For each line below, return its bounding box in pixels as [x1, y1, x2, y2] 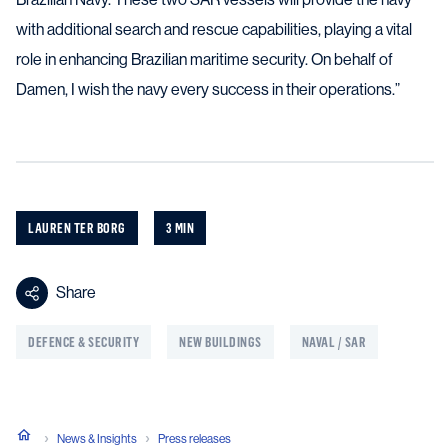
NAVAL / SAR [301, 333, 366, 351]
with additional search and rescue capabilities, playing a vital [16, 20, 412, 40]
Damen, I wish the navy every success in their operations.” [16, 80, 400, 100]
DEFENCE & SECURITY [28, 333, 139, 351]
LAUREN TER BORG [28, 219, 126, 237]
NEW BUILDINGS [179, 333, 262, 351]
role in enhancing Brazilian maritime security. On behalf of [16, 50, 393, 70]
